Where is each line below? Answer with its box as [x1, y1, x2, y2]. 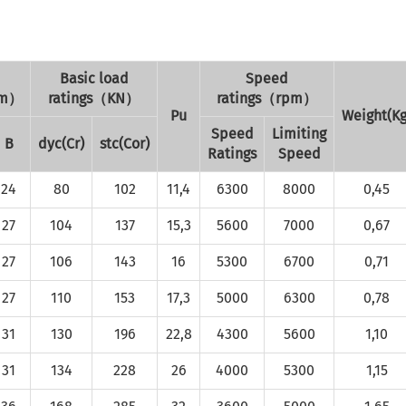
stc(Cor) [100, 135, 150, 152]
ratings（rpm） [217, 90, 317, 107]
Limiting [272, 125, 326, 142]
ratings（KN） [48, 90, 140, 107]
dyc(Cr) [38, 135, 84, 152]
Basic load [59, 70, 129, 87]
